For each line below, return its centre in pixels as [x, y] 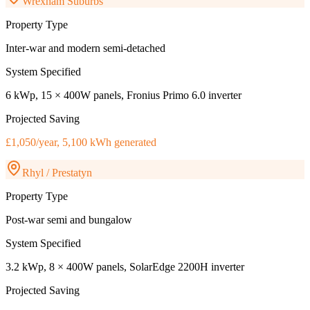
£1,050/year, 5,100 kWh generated [81, 143]
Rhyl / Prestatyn [57, 173]
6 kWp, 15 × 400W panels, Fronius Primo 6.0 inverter [124, 95]
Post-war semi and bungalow [69, 220]
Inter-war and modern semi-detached [85, 48]
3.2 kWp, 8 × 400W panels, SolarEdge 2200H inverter [125, 267]
